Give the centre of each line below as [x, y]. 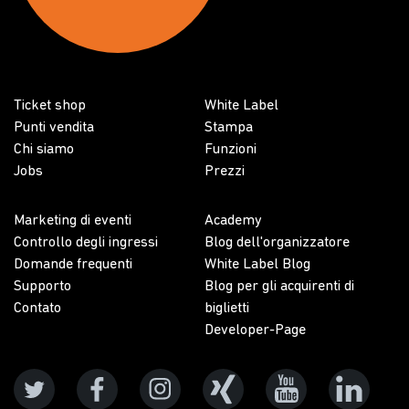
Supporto [42, 287]
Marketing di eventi [73, 221]
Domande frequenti [73, 265]
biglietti [227, 309]
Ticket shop [50, 106]
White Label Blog [257, 265]
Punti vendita [54, 128]
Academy [233, 221]
